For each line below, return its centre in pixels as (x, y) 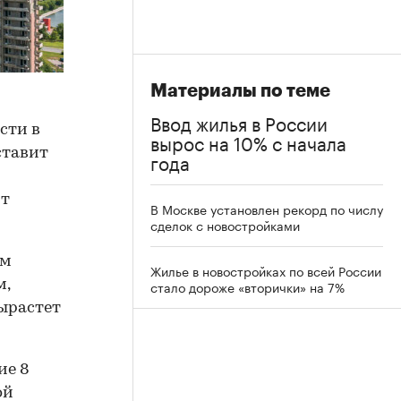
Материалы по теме (240, 91)
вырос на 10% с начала (248, 141)
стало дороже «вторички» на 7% (247, 286)
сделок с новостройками (225, 225)
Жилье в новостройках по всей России (266, 270)
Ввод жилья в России (239, 122)
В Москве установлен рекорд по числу (267, 209)
